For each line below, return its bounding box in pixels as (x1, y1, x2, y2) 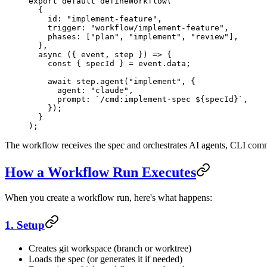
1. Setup (5, 218, 45, 231)
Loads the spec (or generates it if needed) (29, 253, 182, 264)
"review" (191, 32, 229, 42)
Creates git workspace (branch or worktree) (29, 243, 191, 253)
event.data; (133, 59, 191, 69)
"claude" (91, 86, 129, 95)
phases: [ (29, 32, 91, 42)
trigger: (29, 23, 91, 33)
